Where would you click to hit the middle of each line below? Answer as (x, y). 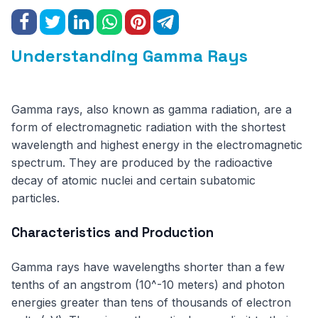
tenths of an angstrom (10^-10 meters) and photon (148, 285)
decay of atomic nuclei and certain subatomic (133, 180)
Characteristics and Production (113, 232)
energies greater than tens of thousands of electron (151, 302)
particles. (35, 198)
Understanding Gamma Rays (130, 56)
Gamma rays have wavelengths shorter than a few (148, 267)
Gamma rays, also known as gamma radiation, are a (152, 109)
